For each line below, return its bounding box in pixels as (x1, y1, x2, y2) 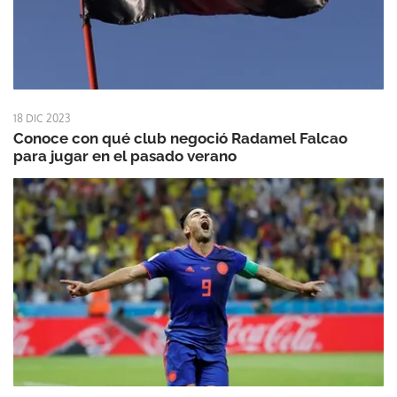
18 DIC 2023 (13, 112, 70, 126)
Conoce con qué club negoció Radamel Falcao (13, 129, 347, 148)
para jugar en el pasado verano (13, 147, 237, 166)
